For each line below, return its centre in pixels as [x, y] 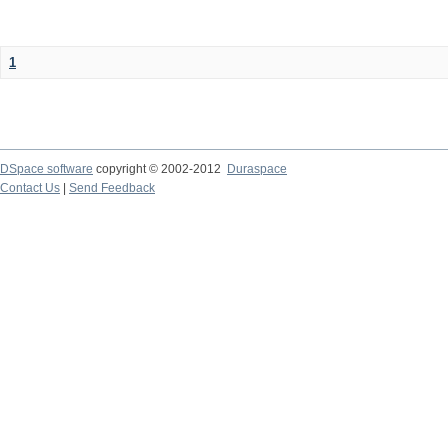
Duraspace [257, 168]
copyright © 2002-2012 [160, 168]
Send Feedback [112, 187]
